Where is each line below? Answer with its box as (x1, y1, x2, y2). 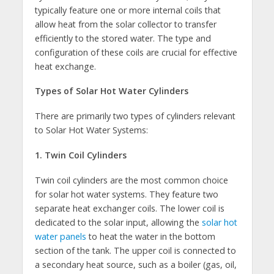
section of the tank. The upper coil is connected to (34, 245, 236, 257)
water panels (34, 231, 86, 243)
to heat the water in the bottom (86, 231, 215, 243)
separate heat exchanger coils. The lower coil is (34, 202, 224, 215)
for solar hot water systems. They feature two (34, 188, 218, 201)
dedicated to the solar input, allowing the (34, 217, 202, 229)
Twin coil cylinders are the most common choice (34, 174, 228, 187)
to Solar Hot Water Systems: (34, 124, 148, 136)
